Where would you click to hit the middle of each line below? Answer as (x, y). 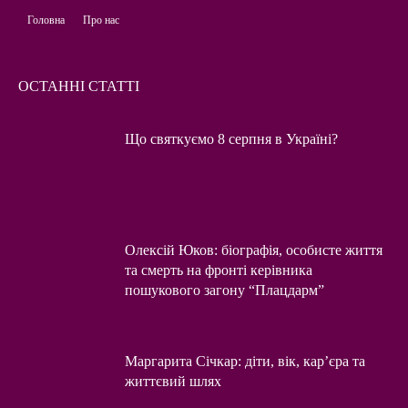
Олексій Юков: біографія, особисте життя (254, 250)
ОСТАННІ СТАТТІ (79, 87)
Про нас (101, 20)
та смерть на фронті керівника (219, 270)
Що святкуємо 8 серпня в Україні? (231, 139)
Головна (46, 20)
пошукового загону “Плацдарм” (224, 291)
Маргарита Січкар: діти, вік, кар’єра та (245, 361)
